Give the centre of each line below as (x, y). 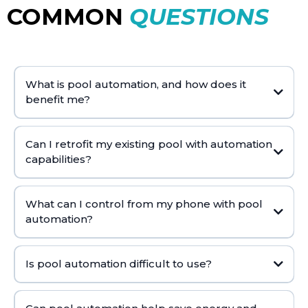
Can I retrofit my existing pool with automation (148, 144)
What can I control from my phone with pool (144, 204)
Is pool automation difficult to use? (118, 264)
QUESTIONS (199, 16)
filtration (200, 136)
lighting (238, 136)
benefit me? (57, 100)
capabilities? (58, 159)
